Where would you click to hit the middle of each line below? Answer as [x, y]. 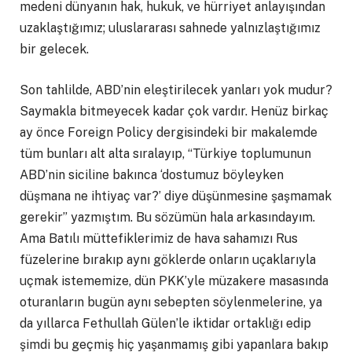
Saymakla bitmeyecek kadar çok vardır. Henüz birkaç [174, 111]
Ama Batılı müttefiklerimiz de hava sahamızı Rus [159, 238]
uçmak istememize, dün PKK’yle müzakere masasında [174, 280]
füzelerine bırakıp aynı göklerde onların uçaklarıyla [168, 259]
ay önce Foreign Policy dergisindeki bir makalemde [169, 132]
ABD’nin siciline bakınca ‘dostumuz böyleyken [152, 174]
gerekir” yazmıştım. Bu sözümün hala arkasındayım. [167, 217]
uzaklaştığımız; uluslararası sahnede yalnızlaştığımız [170, 27]
